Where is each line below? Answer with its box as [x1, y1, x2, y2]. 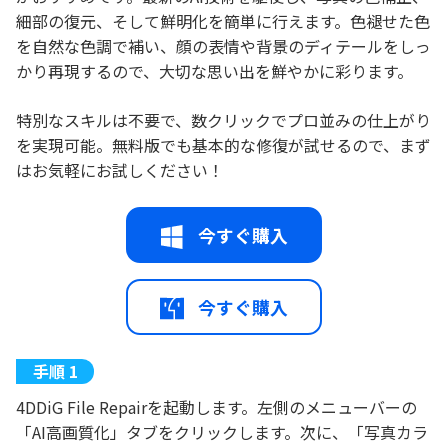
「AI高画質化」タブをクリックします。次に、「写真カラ [16, 420, 428, 444]
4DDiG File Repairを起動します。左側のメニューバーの [16, 395, 417, 419]
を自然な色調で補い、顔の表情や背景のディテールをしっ [16, 34, 431, 58]
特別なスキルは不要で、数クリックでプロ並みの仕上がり [16, 108, 431, 132]
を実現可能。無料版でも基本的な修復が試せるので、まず [16, 133, 431, 157]
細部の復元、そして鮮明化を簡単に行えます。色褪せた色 [16, 9, 430, 33]
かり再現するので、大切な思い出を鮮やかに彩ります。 [16, 59, 413, 83]
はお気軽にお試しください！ [16, 158, 224, 182]
